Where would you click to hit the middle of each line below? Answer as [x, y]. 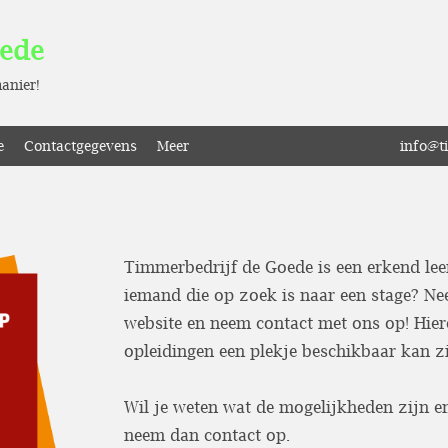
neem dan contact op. [206, 435]
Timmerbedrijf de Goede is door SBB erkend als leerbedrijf [223, 24]
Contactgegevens [80, 145]
